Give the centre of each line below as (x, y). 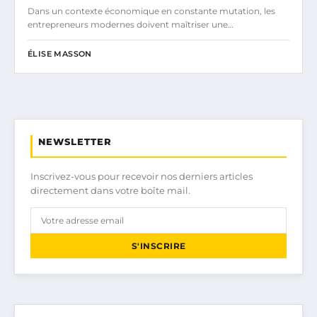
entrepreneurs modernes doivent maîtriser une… (131, 24)
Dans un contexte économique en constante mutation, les (151, 11)
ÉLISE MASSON (60, 53)
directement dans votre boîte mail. (110, 190)
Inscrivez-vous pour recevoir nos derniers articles (142, 176)
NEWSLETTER (75, 141)
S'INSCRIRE (158, 246)
